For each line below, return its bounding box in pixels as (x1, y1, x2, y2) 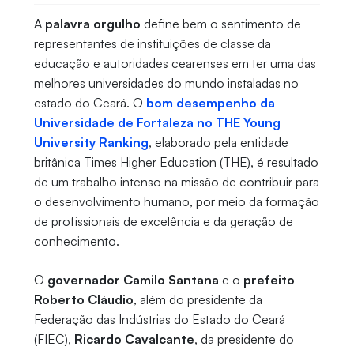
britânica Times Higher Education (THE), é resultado (33, 154, 318, 171)
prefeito (243, 272, 295, 288)
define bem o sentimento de (140, 16, 301, 32)
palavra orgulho (44, 16, 141, 32)
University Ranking (33, 134, 149, 151)
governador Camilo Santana (47, 272, 219, 288)
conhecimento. (33, 233, 119, 250)
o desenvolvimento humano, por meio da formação (33, 194, 319, 210)
